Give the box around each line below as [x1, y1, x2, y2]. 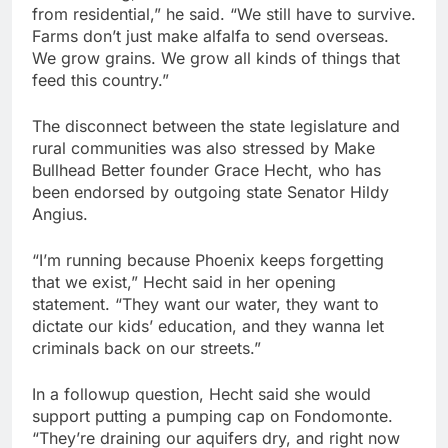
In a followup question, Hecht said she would [32, 384, 371, 405]
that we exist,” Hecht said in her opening [32, 272, 336, 293]
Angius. [32, 204, 88, 225]
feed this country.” [32, 70, 169, 91]
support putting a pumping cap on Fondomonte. [32, 406, 393, 427]
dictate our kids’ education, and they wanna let [32, 316, 384, 337]
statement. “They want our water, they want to [32, 294, 379, 315]
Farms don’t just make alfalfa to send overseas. [32, 26, 389, 47]
